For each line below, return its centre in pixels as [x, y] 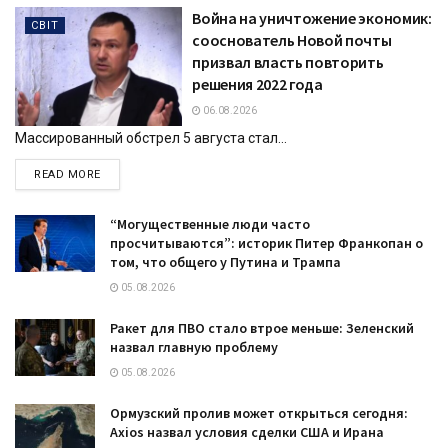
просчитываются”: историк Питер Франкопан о [266, 242]
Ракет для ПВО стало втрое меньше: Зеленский [262, 327]
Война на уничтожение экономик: [312, 17]
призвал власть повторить [288, 61]
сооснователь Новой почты [292, 39]
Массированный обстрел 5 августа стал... [151, 137]
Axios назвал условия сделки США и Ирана [247, 431]
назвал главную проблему [194, 346]
